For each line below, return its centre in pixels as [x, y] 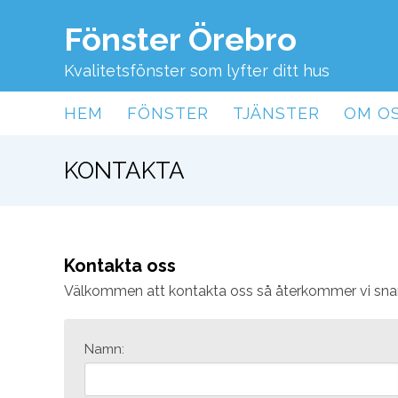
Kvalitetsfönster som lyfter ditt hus [197, 70]
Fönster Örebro [180, 39]
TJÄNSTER [276, 113]
